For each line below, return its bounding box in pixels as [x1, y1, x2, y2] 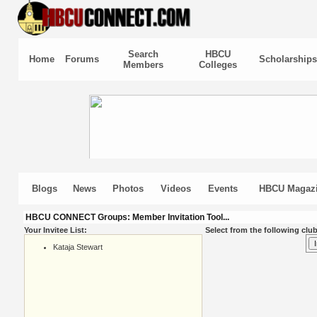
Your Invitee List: [23, 226, 87, 234]
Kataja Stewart [52, 243, 103, 251]
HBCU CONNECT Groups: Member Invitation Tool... [25, 212, 229, 222]
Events [208, 183, 238, 194]
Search [127, 49, 158, 59]
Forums [64, 54, 99, 64]
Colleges [198, 59, 237, 70]
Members [122, 59, 163, 70]
